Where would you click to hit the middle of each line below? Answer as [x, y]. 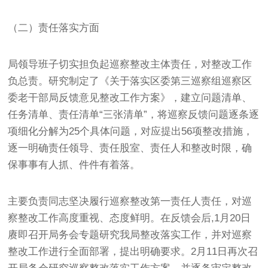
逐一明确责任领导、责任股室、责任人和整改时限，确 [130, 148]
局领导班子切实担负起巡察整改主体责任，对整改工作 [130, 64]
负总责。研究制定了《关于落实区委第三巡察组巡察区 [130, 81]
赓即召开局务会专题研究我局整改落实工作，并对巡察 [130, 234]
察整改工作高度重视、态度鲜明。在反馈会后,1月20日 [130, 218]
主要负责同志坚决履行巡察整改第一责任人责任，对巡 [130, 201]
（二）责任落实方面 [54, 28]
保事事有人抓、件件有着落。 [74, 165]
